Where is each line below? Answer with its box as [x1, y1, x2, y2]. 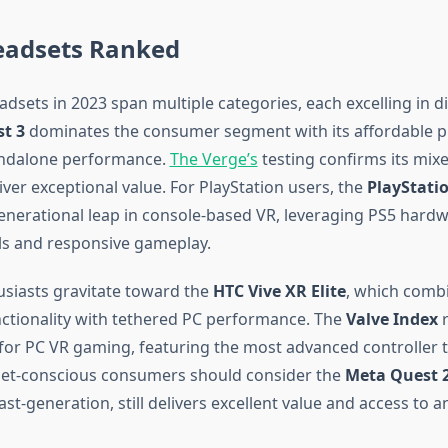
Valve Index [345, 307, 438, 330]
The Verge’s [169, 147, 258, 170]
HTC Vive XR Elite [212, 279, 346, 302]
